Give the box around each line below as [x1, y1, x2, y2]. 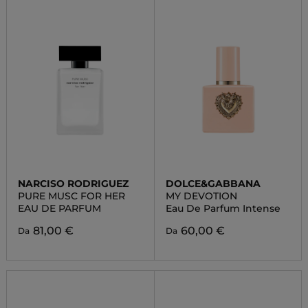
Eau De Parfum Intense [165, 202, 280, 214]
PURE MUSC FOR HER [17, 190, 125, 202]
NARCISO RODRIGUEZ [17, 177, 129, 190]
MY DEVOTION [165, 190, 237, 202]
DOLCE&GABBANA [165, 177, 261, 190]
